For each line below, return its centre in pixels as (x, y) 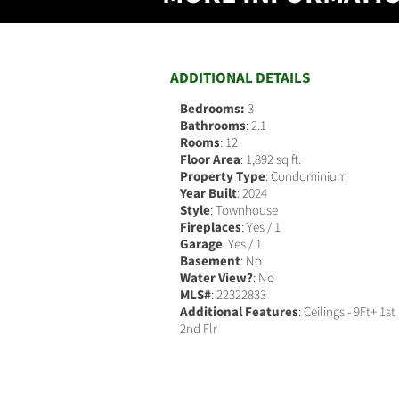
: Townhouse (244, 210)
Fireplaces (211, 227)
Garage (201, 244)
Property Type (223, 176)
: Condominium (306, 176)
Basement (210, 261)
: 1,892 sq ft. (271, 159)
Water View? (216, 277)
